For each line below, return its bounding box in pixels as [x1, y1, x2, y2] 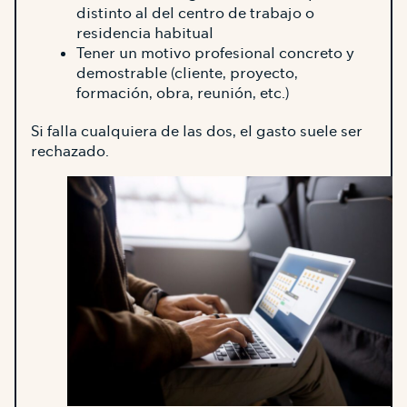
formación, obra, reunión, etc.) [76, 83, 289, 103]
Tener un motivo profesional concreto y [76, 43, 354, 63]
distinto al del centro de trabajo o [76, 3, 314, 23]
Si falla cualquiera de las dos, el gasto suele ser [31, 121, 362, 141]
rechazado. [31, 141, 109, 161]
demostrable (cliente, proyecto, [76, 63, 298, 83]
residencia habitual [76, 23, 213, 43]
